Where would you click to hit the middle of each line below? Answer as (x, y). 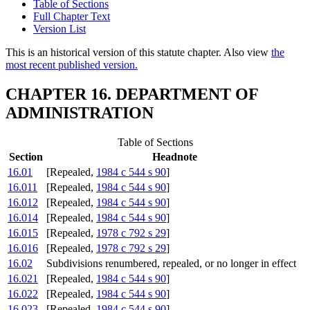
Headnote (174, 157)
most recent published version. (72, 65)
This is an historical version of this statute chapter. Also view (138, 53)
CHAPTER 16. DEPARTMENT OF (132, 94)
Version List (60, 29)
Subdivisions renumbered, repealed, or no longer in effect (171, 264)
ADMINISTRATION (80, 113)
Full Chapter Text (72, 17)
